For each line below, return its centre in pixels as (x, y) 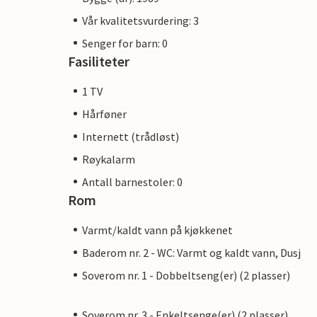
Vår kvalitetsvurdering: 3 (140, 20)
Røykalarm (109, 159)
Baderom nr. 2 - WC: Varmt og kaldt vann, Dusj (191, 252)
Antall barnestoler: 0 (132, 181)
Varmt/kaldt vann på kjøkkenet (157, 230)
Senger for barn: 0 (125, 43)
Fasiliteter (99, 61)
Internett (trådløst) (131, 136)
